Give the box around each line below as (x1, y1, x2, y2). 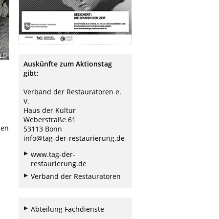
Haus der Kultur (23, 105, 76, 115)
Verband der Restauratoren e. (23, 87, 121, 96)
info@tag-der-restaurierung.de (23, 133, 125, 143)
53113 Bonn (23, 124, 62, 133)
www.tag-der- (31, 149, 75, 159)
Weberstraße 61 (23, 114, 76, 124)
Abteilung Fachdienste (31, 204, 104, 214)
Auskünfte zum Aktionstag (23, 59, 112, 68)
